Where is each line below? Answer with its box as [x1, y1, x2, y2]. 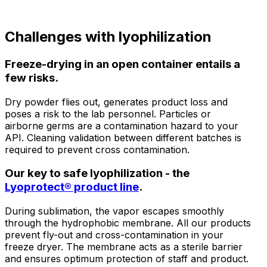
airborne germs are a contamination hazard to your [5, 119, 238, 132]
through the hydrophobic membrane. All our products [5, 217, 251, 229]
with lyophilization [82, 27, 212, 45]
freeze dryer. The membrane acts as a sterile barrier [5, 241, 243, 253]
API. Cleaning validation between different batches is [5, 131, 241, 144]
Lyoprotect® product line [5, 180, 139, 194]
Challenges [5, 27, 82, 45]
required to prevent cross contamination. [5, 143, 190, 156]
